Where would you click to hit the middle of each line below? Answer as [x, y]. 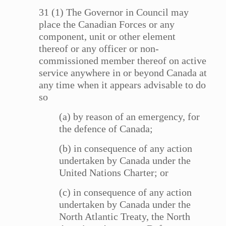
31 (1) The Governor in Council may [114, 12]
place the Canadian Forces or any [107, 24]
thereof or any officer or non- [99, 49]
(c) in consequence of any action [126, 192]
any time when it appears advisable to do [123, 85]
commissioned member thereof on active [123, 61]
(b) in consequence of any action [126, 149]
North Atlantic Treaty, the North [125, 217]
